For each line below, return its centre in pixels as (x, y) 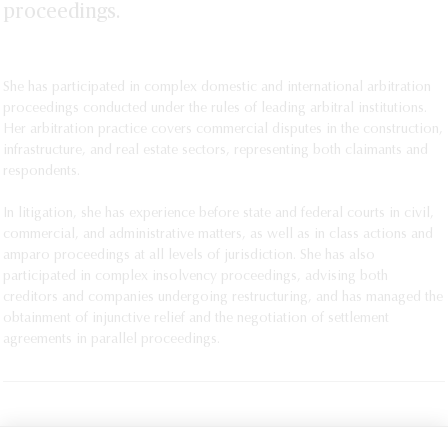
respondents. (41, 172)
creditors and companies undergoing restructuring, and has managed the (223, 298)
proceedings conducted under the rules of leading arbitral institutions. (215, 109)
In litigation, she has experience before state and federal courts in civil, (218, 214)
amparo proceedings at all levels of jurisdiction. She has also (189, 256)
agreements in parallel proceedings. (111, 340)
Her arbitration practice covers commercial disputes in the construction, (223, 130)
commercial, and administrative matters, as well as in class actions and (218, 235)
